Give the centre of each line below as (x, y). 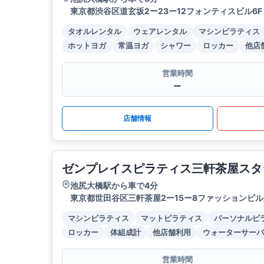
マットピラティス (171, 218)
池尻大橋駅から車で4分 (114, 186)
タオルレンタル (95, 32)
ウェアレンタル (160, 32)
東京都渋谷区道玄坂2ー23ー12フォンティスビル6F (166, 11)
